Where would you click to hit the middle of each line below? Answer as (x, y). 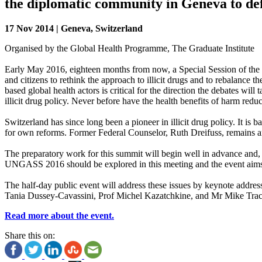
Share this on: (30, 235)
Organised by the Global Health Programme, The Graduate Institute (130, 48)
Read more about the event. (59, 215)
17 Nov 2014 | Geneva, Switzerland (74, 28)
